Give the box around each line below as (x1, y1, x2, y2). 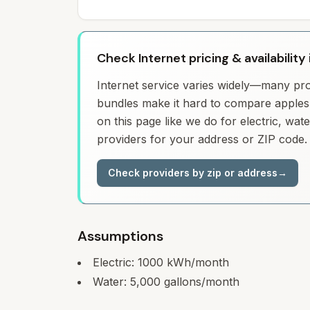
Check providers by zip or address (108, 167, 277, 179)
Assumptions (77, 227, 163, 245)
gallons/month (161, 275, 239, 289)
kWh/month (163, 255, 229, 269)
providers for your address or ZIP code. (97, 132, 307, 146)
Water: (93, 275, 130, 289)
